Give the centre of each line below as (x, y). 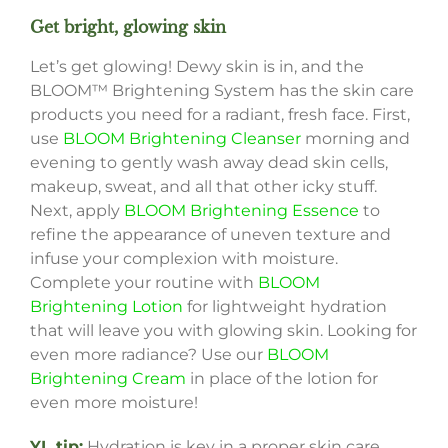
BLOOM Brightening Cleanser (181, 138)
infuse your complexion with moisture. (183, 258)
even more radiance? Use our (148, 354)
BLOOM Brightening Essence (241, 210)
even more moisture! (113, 402)
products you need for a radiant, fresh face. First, (219, 114)
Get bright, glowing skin (127, 26)
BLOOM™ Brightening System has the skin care (221, 90)
